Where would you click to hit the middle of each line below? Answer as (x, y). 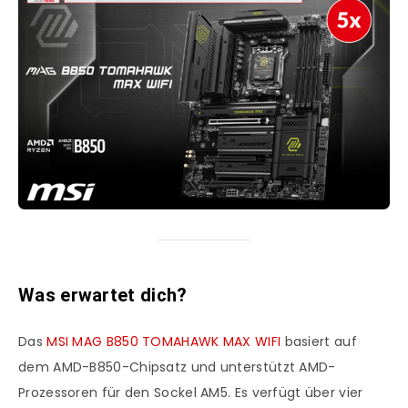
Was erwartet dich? (103, 295)
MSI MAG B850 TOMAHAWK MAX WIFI (164, 342)
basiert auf (319, 342)
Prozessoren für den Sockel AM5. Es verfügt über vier (191, 393)
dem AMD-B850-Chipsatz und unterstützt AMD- (177, 367)
